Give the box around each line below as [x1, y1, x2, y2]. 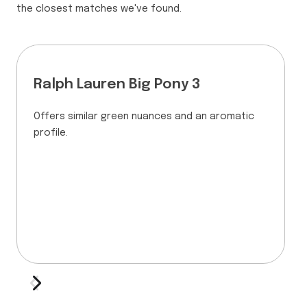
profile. [34, 128, 68, 138]
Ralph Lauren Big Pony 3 [34, 77, 200, 93]
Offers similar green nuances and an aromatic [34, 112, 254, 122]
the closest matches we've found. [16, 4, 182, 14]
